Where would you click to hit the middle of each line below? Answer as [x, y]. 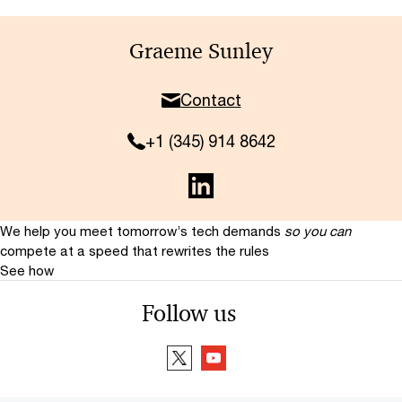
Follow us [188, 313]
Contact [210, 100]
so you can [318, 231]
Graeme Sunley [201, 51]
